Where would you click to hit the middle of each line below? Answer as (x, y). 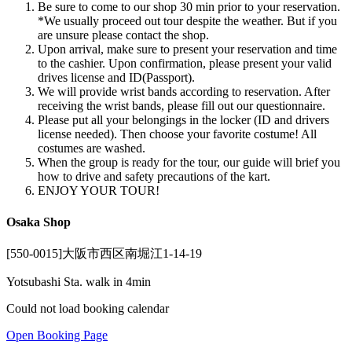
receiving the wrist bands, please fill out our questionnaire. (181, 106)
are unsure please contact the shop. (123, 35)
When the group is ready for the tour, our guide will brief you (189, 163)
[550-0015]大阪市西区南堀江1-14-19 (104, 253)
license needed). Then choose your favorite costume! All (177, 134)
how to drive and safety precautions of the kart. (154, 177)
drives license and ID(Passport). (116, 78)
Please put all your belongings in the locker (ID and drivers (183, 120)
